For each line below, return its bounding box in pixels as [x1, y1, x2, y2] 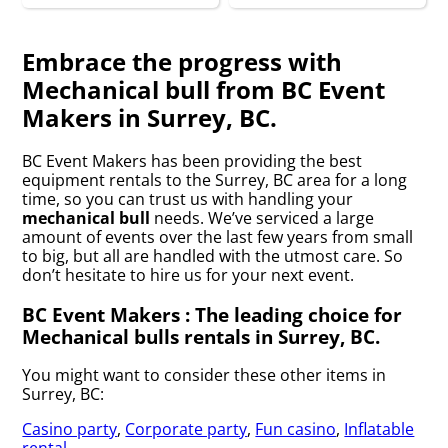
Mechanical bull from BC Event [22, 72, 386, 106]
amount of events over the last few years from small [22, 225, 414, 248]
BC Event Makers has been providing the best [22, 149, 363, 172]
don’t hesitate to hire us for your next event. [22, 263, 355, 286]
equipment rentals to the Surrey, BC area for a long [22, 168, 408, 191]
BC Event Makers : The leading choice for [22, 301, 403, 327]
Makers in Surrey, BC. [22, 100, 278, 134]
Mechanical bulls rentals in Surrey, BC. [22, 323, 381, 349]
